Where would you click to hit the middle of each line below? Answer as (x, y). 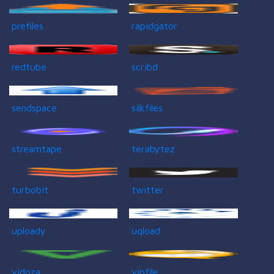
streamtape (37, 148)
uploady (29, 230)
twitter (148, 189)
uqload (146, 230)
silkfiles (147, 107)
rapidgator (155, 25)
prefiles (28, 25)
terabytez (154, 148)
